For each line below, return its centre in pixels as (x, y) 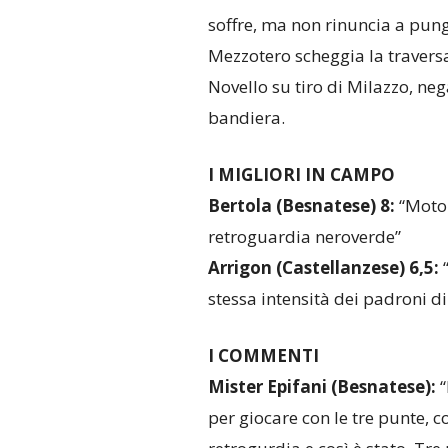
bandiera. (246, 118)
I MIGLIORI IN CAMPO (301, 175)
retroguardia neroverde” (304, 237)
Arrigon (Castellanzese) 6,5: (325, 268)
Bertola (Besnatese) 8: (301, 206)
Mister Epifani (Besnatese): (323, 387)
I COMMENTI (263, 356)
